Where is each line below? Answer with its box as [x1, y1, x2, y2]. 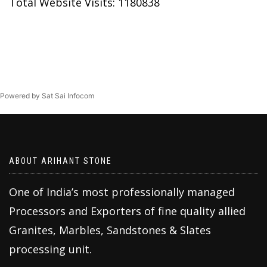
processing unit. [9, 241, 92, 256]
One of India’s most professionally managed [9, 184, 235, 199]
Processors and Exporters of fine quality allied [9, 203, 246, 218]
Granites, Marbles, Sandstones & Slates [9, 222, 211, 237]
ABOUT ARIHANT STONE [9, 156, 112, 166]
